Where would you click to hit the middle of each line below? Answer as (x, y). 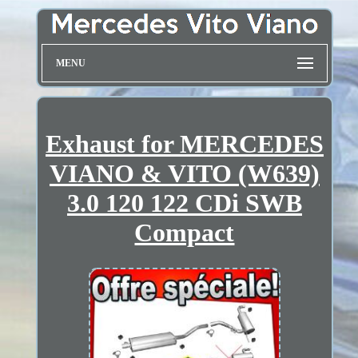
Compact (185, 232)
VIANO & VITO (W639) (184, 173)
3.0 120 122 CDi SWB (184, 203)
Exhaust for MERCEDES (184, 143)
